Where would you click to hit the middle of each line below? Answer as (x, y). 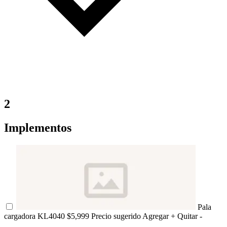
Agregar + (160, 216)
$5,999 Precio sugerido (105, 216)
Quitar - (190, 216)
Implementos (38, 127)
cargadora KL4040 (35, 216)
